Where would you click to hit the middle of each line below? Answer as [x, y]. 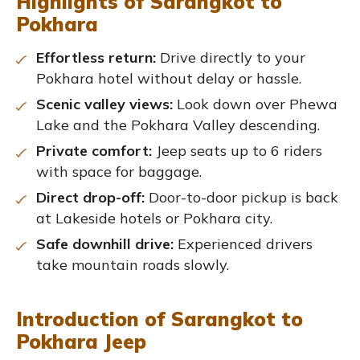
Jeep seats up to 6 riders [237, 150]
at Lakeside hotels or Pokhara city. [154, 218]
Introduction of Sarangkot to [160, 319]
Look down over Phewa [255, 104]
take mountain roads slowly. [133, 264]
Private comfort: [94, 150]
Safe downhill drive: [105, 243]
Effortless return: [96, 57]
